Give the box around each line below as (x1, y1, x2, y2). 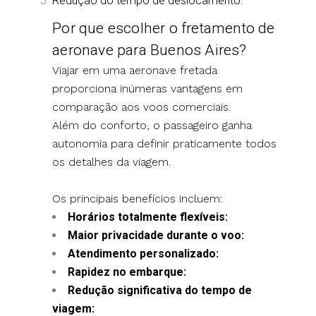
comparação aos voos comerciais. (52, 99, 231, 114)
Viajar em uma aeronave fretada (52, 63, 218, 77)
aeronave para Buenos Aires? (52, 41, 247, 59)
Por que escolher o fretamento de (52, 19, 275, 37)
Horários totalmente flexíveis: (68, 209, 229, 224)
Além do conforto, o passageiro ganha (52, 118, 253, 132)
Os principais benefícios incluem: (52, 191, 223, 205)
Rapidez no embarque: (68, 265, 187, 279)
